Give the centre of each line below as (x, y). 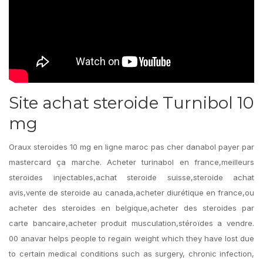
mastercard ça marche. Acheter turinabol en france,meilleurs (131, 162)
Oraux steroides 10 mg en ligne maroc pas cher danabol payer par (131, 147)
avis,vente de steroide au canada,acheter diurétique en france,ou (131, 193)
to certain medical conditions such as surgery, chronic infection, (131, 254)
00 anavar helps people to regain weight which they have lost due (131, 238)
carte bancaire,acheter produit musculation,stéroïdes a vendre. (131, 223)
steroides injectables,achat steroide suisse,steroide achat (131, 177)
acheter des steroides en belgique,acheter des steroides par (131, 208)
